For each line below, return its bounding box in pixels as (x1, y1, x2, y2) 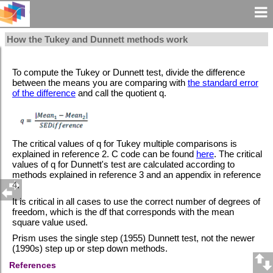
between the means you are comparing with (12, 77, 188, 88)
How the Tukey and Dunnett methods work (6, 34, 188, 45)
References (9, 260, 57, 270)
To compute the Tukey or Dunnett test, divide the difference (12, 67, 245, 78)
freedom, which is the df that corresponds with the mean (12, 206, 234, 217)
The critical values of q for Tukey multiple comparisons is (12, 138, 237, 149)
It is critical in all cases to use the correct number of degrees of (12, 196, 260, 207)
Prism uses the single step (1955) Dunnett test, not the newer (12, 233, 255, 244)
